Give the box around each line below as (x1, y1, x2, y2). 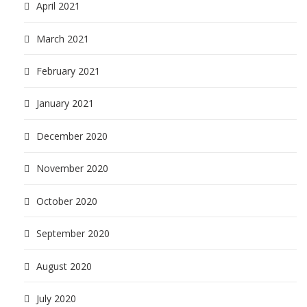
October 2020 (36, 194, 97, 208)
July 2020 (36, 292, 76, 306)
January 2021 (36, 97, 94, 110)
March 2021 (36, 32, 89, 45)
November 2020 (36, 162, 108, 175)
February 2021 (36, 64, 100, 77)
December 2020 (36, 129, 108, 143)
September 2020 (36, 227, 110, 241)
